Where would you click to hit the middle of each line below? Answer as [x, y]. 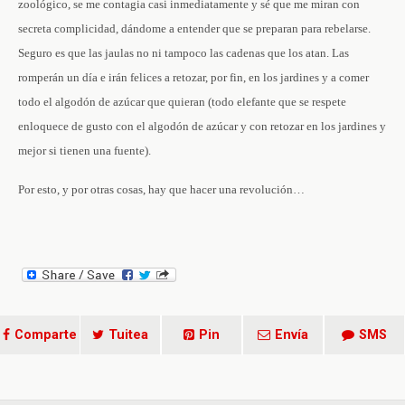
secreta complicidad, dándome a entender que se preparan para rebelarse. [194, 28]
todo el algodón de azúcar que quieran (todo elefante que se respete [182, 102]
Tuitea [128, 335]
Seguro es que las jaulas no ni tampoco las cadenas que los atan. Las [184, 53]
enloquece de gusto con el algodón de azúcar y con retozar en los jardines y [202, 126]
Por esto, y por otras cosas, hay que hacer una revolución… [161, 189]
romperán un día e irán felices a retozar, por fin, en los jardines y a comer [193, 77]
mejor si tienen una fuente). [85, 151]
